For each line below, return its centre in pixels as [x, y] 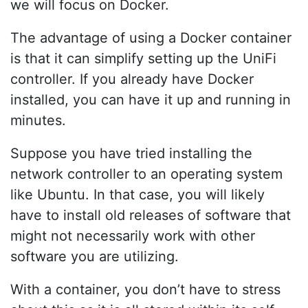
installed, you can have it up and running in [151, 99]
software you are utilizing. [95, 256]
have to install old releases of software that [151, 215]
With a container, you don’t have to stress [145, 289]
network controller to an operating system [146, 174]
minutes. [38, 120]
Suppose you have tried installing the [131, 153]
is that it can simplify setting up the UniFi [143, 58]
